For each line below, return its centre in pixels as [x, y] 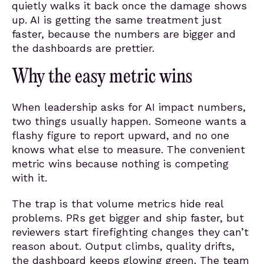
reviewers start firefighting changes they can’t [130, 232]
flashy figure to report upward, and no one [121, 135]
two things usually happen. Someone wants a [129, 121]
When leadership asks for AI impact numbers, [129, 107]
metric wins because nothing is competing [120, 164]
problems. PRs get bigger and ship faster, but [128, 218]
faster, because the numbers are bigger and [124, 34]
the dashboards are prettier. [83, 48]
